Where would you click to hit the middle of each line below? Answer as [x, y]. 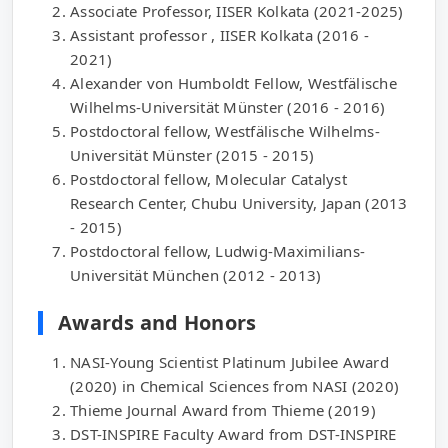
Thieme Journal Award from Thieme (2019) [223, 410]
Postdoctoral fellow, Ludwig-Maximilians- [217, 251]
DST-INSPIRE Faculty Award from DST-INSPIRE [233, 434]
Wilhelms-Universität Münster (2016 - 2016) [228, 107]
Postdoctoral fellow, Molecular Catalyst [208, 179]
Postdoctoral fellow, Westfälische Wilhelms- [225, 131]
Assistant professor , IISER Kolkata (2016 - [219, 35]
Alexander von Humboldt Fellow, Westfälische [233, 83]
